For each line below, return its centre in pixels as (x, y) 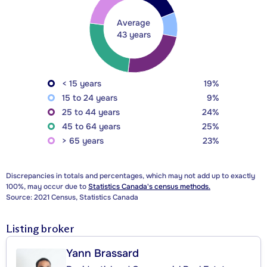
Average (133, 23)
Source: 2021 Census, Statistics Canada (72, 198)
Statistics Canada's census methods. (149, 187)
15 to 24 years (90, 98)
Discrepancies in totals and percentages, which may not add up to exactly (131, 176)
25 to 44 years (91, 112)
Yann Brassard (103, 254)
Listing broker (40, 229)
